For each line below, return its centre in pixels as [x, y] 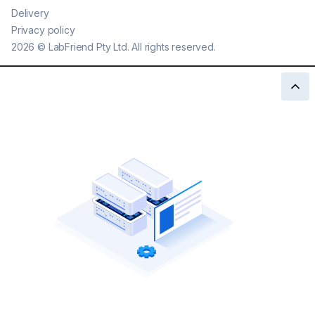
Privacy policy [43, 30]
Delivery [30, 13]
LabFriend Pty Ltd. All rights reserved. [132, 47]
